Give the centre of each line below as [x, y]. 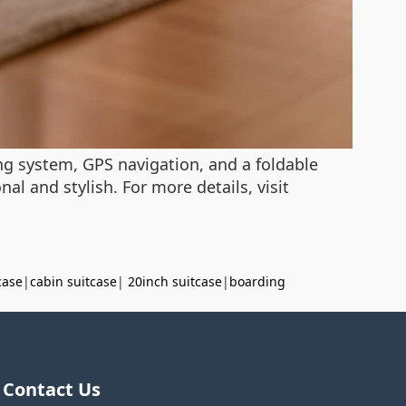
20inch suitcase [175, 281]
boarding [257, 281]
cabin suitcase [73, 281]
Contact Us [51, 389]
